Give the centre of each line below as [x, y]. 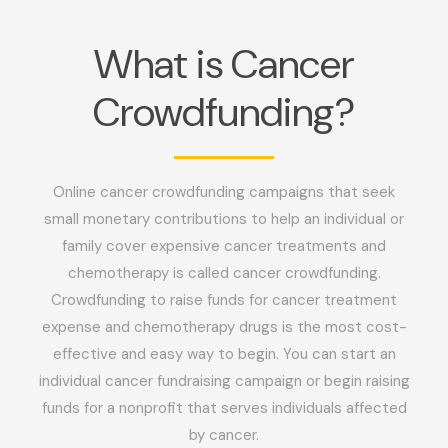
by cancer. [224, 435]
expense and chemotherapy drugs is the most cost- [224, 327]
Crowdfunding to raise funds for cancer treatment [224, 300]
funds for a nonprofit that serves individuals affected [224, 408]
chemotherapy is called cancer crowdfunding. [224, 273]
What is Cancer [224, 64]
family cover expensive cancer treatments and [224, 246]
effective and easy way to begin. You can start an [224, 354]
